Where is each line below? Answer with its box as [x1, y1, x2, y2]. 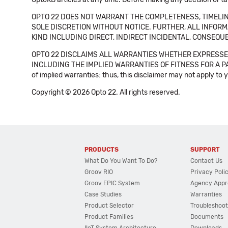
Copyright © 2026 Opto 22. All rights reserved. [32, 88, 180, 97]
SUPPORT [190, 146, 220, 153]
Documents [190, 213, 224, 220]
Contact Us [190, 157, 223, 164]
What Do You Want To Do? [84, 157, 158, 164]
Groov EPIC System [84, 180, 140, 187]
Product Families [84, 213, 134, 220]
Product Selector [84, 202, 134, 209]
